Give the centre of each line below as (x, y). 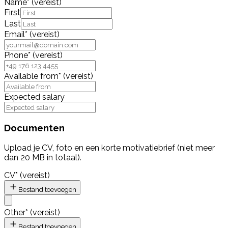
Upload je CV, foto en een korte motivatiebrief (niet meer (109, 148)
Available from (31, 76)
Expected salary (34, 97)
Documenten (34, 128)
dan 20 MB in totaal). (43, 158)
